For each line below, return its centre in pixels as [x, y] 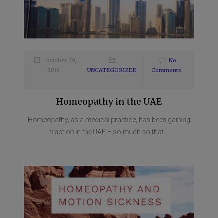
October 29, [61, 60]
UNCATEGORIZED [112, 70]
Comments [166, 70]
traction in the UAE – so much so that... [109, 132]
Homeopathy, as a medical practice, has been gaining [109, 119]
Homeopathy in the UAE [109, 101]
